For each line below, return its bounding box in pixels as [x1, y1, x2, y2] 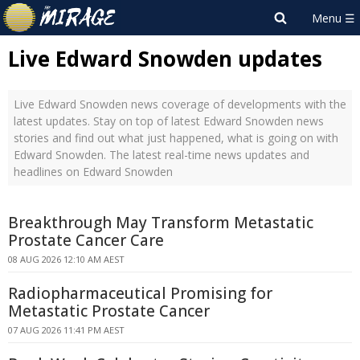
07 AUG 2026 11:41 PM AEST [8, 324, 125, 336]
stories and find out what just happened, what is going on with [14, 130, 338, 145]
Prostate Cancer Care [8, 230, 164, 251]
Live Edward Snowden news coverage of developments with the [14, 96, 346, 112]
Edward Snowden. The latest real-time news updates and [14, 147, 309, 162]
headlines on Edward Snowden [14, 164, 173, 179]
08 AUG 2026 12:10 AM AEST [8, 253, 125, 265]
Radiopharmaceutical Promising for [8, 283, 272, 304]
